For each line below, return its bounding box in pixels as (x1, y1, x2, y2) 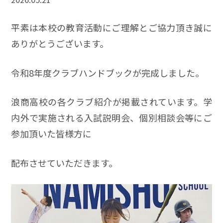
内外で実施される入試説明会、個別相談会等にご (11, 111, 212, 124)
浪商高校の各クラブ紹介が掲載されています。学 (11, 95, 212, 109)
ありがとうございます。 (11, 36, 109, 50)
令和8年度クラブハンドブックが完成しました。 (11, 66, 205, 79)
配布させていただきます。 (11, 156, 118, 170)
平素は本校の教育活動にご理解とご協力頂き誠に (11, 20, 212, 34)
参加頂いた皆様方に (11, 127, 92, 140)
